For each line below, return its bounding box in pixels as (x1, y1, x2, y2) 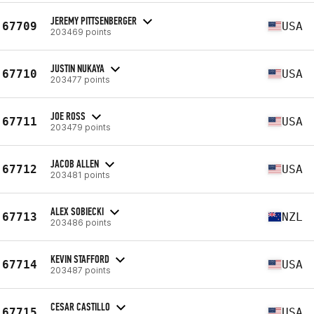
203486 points (50, 217, 111, 228)
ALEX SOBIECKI (50, 204, 104, 218)
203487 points (50, 264, 111, 275)
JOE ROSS (50, 109, 86, 123)
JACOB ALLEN (50, 156, 99, 170)
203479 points (50, 121, 111, 132)
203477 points (50, 74, 110, 85)
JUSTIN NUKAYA (50, 61, 104, 75)
